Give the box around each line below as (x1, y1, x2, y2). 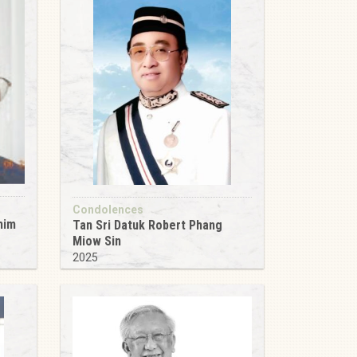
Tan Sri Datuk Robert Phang (73, 218, 222, 233)
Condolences (73, 203, 143, 216)
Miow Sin (73, 233, 121, 249)
